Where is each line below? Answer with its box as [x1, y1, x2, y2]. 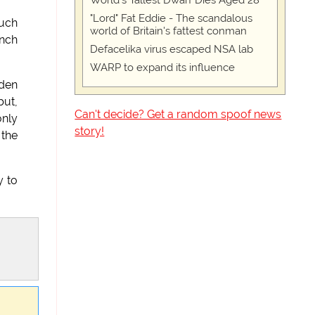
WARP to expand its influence [90, 61, 236, 74]
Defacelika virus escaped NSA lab [90, 43, 254, 56]
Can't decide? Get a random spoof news [75, 108, 282, 121]
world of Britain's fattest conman [90, 25, 247, 37]
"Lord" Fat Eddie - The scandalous [90, 12, 253, 25]
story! [75, 124, 105, 138]
